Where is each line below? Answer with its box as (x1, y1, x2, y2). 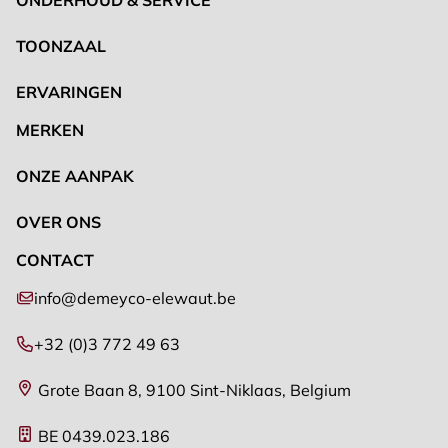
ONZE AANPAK (16, 165, 134, 186)
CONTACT (16, 249, 94, 270)
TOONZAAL (16, 35, 106, 56)
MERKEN (16, 119, 84, 140)
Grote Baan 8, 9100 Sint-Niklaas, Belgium (34, 379, 351, 400)
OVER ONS (16, 211, 101, 232)
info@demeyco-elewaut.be (34, 287, 236, 308)
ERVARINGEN (16, 81, 122, 102)
